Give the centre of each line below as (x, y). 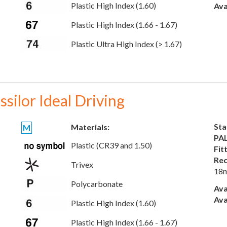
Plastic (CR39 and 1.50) (111, 145)
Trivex (82, 164)
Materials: (90, 127)
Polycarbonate (97, 184)
